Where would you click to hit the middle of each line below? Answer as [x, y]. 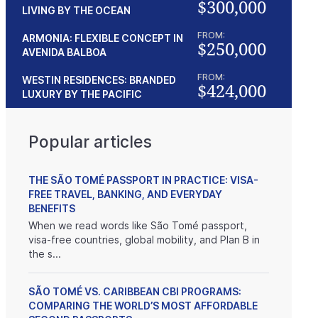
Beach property [188, 129]
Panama [170, 174]
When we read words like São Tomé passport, [137, 225]
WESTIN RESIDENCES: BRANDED [99, 79]
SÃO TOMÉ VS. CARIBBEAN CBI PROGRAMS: [135, 291]
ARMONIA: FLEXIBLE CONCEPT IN [102, 38]
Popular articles [90, 142]
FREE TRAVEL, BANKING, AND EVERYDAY [125, 194]
